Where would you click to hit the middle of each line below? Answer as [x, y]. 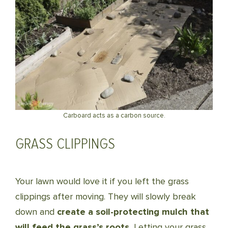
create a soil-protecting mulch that [133, 212]
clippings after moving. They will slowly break [106, 196]
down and [36, 212]
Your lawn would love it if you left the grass [102, 181]
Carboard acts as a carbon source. [114, 116]
